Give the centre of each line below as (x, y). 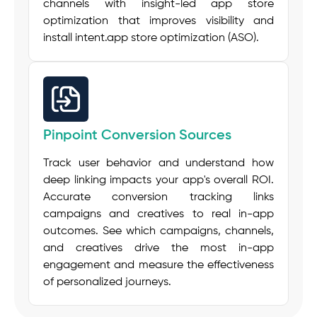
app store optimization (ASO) (181, 39)
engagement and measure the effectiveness (158, 266)
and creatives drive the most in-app (158, 249)
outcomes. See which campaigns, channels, (158, 232)
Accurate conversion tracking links (158, 198)
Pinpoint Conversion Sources (137, 136)
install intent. (75, 39)
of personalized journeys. (107, 283)
